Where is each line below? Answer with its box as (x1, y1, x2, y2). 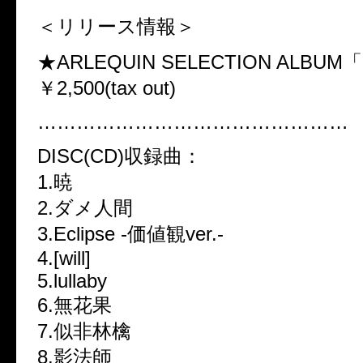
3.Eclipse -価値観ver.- (37, 223, 224, 246)
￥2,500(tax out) (37, 77, 176, 100)
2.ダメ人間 (37, 197, 133, 220)
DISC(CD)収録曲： (37, 145, 202, 168)
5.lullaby (37, 270, 107, 293)
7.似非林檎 (37, 320, 131, 343)
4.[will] (37, 247, 91, 270)
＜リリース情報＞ (37, 15, 195, 38)
